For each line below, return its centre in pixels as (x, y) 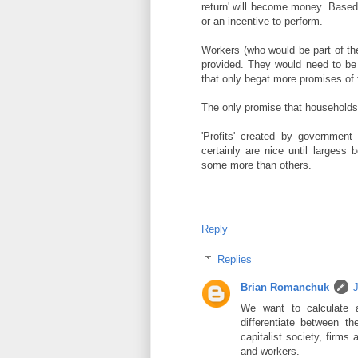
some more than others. (257, 165)
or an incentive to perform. (262, 21)
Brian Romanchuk (285, 287)
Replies (234, 259)
